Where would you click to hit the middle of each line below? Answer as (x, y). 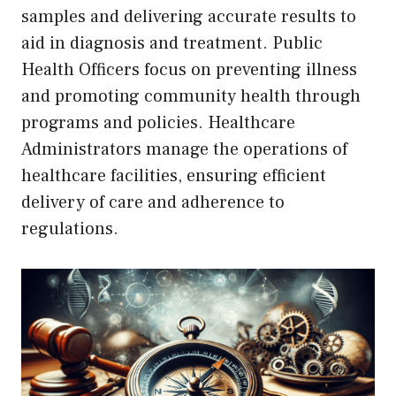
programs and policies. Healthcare (158, 123)
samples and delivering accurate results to (189, 17)
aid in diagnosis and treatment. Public (172, 44)
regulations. (70, 229)
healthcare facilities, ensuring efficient (174, 176)
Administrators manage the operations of (184, 150)
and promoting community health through (191, 97)
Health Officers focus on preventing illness (189, 70)
